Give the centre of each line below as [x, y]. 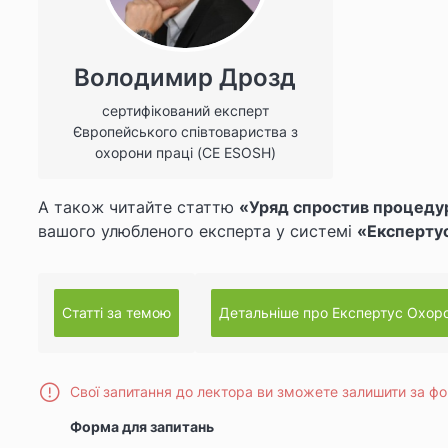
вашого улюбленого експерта [157, 231]
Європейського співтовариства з [185, 132]
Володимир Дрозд [185, 78]
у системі [316, 231]
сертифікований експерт [185, 111]
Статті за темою [116, 313]
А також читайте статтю [138, 207]
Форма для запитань [142, 427]
